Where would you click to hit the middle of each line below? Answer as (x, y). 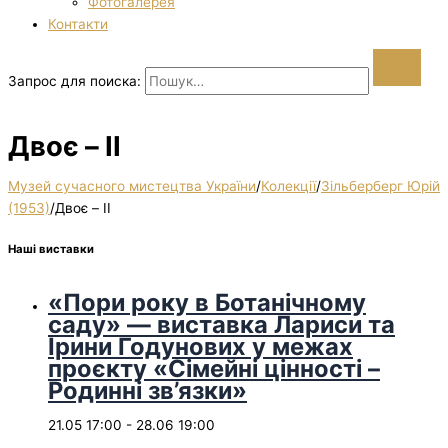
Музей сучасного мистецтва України (132, 186)
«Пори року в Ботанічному (207, 302)
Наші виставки (51, 249)
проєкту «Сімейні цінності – (214, 368)
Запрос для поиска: (74, 80)
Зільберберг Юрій (380, 186)
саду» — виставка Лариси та (221, 324)
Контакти (78, 24)
